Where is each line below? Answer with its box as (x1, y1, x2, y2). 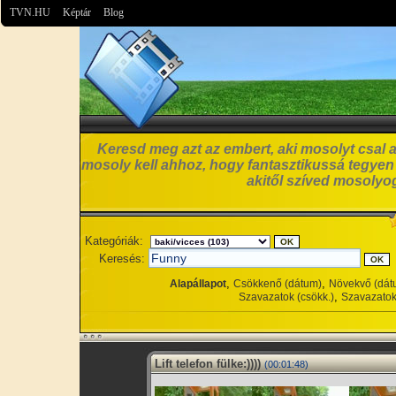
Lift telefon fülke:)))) (155, 357, 261, 370)
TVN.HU (10, 6, 50, 19)
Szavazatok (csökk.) (239, 291, 334, 303)
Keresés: (99, 252, 145, 265)
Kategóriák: (85, 234, 143, 247)
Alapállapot (170, 278, 226, 290)
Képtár (63, 6, 91, 19)
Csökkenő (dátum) (233, 278, 322, 290)
